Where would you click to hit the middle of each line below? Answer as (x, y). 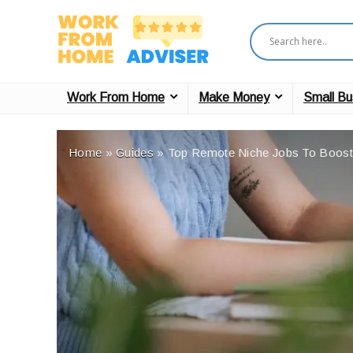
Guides (135, 152)
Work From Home (116, 97)
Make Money (234, 97)
